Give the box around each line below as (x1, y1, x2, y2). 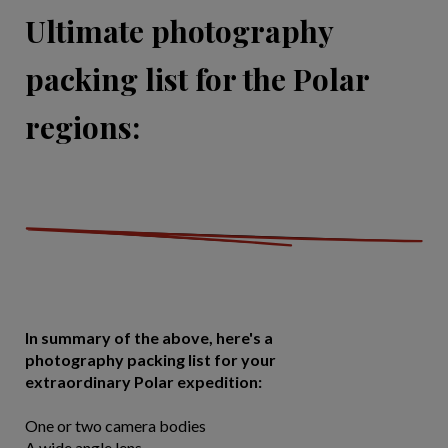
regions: (25, 106, 140, 147)
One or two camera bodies (25, 415, 206, 435)
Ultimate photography (25, 10, 333, 51)
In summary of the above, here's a (25, 327, 273, 347)
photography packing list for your (25, 349, 276, 369)
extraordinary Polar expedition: (25, 371, 262, 391)
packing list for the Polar (25, 58, 369, 99)
